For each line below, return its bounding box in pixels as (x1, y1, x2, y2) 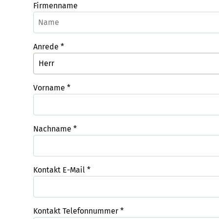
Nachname (33, 124, 73, 133)
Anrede (33, 42, 61, 51)
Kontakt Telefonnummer (33, 206, 120, 216)
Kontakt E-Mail (33, 165, 87, 175)
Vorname (33, 83, 67, 92)
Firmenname (33, 1, 78, 10)
